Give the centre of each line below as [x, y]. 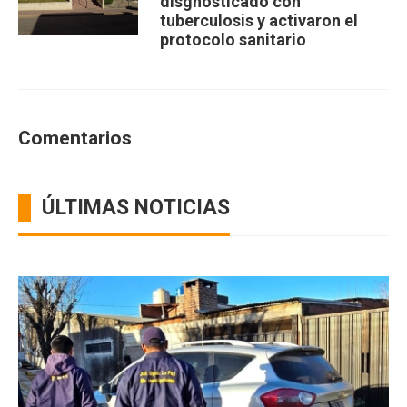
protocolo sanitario [233, 39]
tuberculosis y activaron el [259, 20]
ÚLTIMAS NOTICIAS [136, 208]
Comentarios [75, 138]
